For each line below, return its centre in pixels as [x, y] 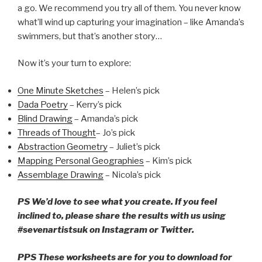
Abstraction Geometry [63, 146]
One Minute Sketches [61, 90]
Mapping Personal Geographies [81, 161]
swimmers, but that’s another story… [90, 36]
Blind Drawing [45, 118]
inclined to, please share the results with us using [122, 216]
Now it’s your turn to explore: [74, 63]
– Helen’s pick [132, 90]
